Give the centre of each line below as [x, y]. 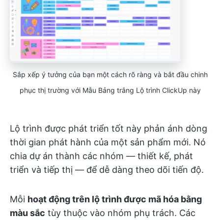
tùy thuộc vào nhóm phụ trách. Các [120, 213]
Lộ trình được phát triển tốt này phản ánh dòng [109, 129]
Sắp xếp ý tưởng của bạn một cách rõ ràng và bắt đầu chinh [110, 75]
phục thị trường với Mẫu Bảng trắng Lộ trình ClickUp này [110, 90]
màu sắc [27, 213]
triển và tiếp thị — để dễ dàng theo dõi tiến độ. [107, 170]
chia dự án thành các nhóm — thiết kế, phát [101, 156]
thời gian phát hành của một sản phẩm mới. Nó [108, 142]
